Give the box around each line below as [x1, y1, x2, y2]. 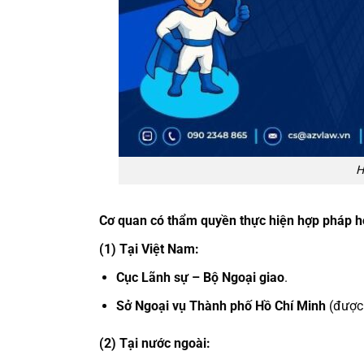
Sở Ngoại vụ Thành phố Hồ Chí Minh [115, 297, 326, 314]
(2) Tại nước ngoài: [99, 335, 210, 351]
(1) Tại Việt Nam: [99, 241, 199, 258]
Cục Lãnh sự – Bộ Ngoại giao [115, 270, 284, 286]
